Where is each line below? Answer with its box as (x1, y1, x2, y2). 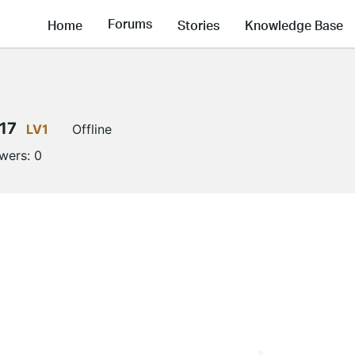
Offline (72, 121, 112, 137)
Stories (177, 16, 219, 33)
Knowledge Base (245, 16, 343, 33)
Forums (108, 15, 152, 32)
